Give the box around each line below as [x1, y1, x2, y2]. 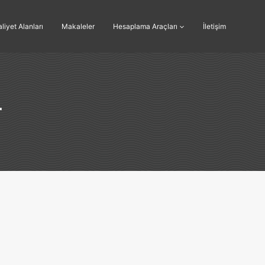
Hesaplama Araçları [112, 21, 177, 31]
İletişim [202, 21, 226, 31]
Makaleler [61, 21, 95, 31]
